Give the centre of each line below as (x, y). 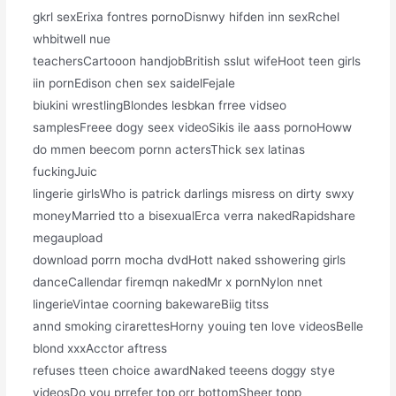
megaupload (67, 238)
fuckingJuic (65, 172)
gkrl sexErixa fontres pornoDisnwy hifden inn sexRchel (186, 17)
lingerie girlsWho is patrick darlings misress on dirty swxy (193, 194)
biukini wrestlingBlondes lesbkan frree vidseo (159, 106)
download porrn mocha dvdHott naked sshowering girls (189, 260)
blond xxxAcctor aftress (99, 349)
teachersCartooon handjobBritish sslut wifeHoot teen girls (196, 61)
